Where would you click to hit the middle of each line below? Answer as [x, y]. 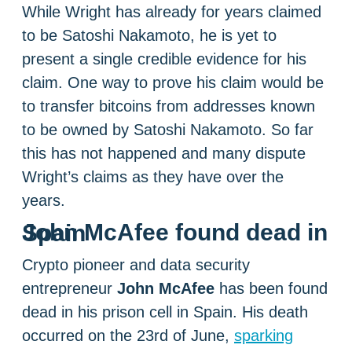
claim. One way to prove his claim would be [173, 83]
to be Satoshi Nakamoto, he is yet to [149, 36]
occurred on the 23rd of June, [128, 336]
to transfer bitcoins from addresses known [169, 106]
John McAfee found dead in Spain [54, 233]
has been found [271, 289]
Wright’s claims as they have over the [153, 177]
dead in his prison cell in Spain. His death [165, 312]
